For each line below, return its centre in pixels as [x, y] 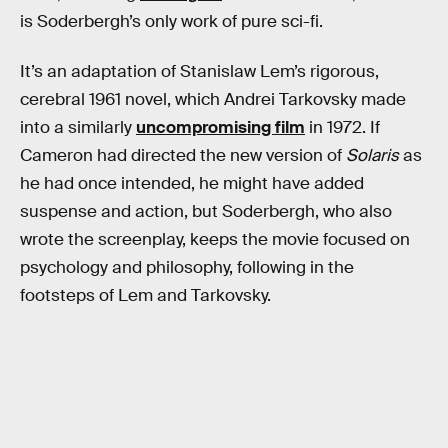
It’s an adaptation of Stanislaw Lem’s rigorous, [199, 71]
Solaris [372, 155]
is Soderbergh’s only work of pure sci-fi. [171, 22]
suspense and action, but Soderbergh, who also [206, 211]
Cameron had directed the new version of [183, 155]
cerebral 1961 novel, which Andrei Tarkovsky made [213, 99]
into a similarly [78, 127]
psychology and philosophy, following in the [187, 267]
